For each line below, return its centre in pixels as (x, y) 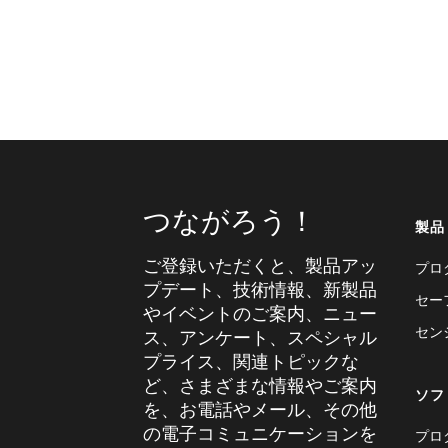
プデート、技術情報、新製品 (260, 289)
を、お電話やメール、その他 (260, 409)
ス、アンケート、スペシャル (260, 337)
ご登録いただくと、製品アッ (260, 265)
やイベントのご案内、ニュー (260, 313)
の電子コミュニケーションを (260, 433)
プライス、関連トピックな (251, 361)
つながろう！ (229, 220)
